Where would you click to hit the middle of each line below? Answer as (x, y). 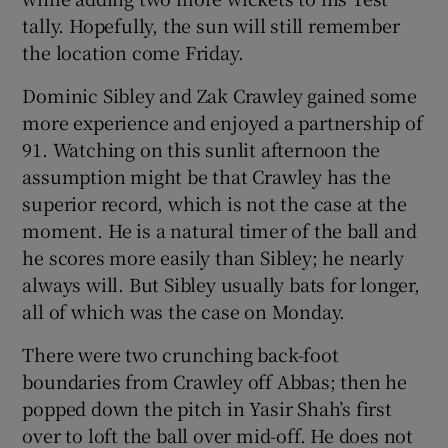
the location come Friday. (133, 51)
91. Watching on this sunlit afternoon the (201, 148)
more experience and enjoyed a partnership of (222, 121)
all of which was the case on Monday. (184, 310)
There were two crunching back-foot (180, 353)
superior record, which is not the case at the (214, 202)
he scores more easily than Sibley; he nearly (213, 256)
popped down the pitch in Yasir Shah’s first (207, 407)
